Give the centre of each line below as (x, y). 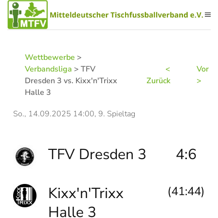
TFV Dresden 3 (97, 154)
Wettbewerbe (50, 57)
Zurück (158, 81)
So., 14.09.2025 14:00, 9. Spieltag (74, 114)
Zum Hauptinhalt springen (67, 28)
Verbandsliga (48, 69)
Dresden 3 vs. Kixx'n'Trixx (71, 81)
